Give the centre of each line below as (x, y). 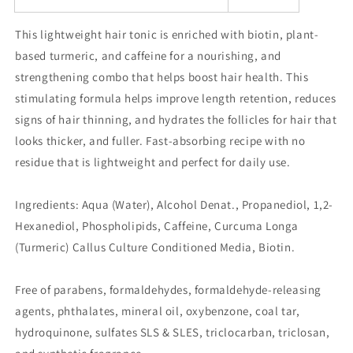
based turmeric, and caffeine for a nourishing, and (149, 56)
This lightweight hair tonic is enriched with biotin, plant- (167, 34)
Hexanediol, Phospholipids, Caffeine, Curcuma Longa (157, 226)
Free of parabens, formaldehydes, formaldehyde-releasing (169, 290)
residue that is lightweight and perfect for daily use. (153, 162)
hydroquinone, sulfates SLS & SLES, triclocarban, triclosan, (173, 332)
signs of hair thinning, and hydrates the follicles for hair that (176, 119)
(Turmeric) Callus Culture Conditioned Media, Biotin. (155, 247)
